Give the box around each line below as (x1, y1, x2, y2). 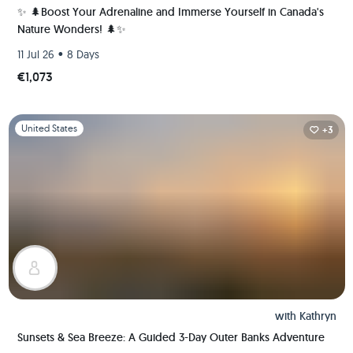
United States (20, 122, 77, 134)
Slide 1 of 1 (7, 115, 58, 129)
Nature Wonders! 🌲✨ (17, 22, 126, 36)
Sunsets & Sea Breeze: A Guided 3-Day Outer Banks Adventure (17, 330, 325, 344)
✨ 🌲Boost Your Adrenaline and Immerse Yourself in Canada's (17, 5, 324, 19)
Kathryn (299, 309, 336, 323)
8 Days (66, 46, 99, 61)
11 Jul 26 (17, 46, 54, 61)
